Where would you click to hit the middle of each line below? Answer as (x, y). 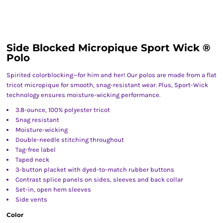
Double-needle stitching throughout (70, 140)
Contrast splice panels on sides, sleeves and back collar (99, 179)
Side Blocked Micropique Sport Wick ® (109, 48)
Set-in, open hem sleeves (53, 189)
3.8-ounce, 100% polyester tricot (63, 110)
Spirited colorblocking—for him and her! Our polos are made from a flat (111, 75)
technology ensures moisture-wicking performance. (83, 95)
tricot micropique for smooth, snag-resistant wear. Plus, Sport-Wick (107, 85)
